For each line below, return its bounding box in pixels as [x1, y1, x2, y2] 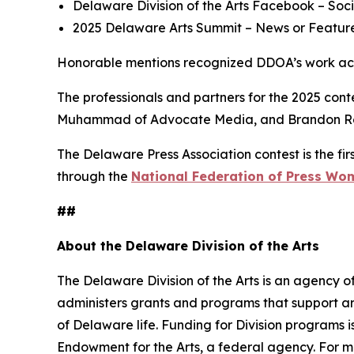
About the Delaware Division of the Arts [57, 238, 319, 254]
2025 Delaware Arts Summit [73, 20, 242, 36]
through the [57, 168, 131, 185]
